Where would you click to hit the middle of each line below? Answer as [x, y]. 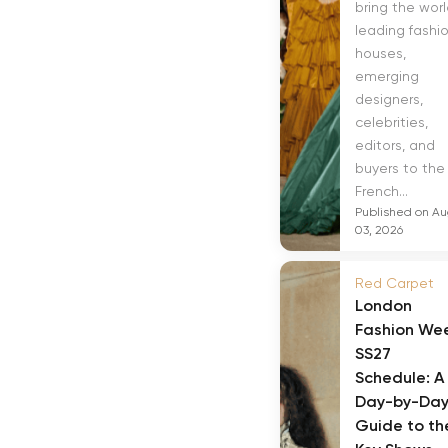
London [383, 305]
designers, [389, 99]
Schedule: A [399, 377]
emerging [387, 76]
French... [381, 191]
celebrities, [391, 122]
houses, [380, 53]
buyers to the [400, 168]
